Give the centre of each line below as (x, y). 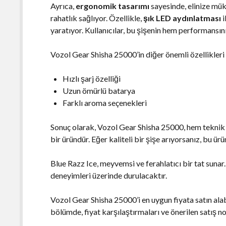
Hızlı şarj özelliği (92, 78)
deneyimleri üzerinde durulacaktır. (109, 175)
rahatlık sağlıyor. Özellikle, (97, 18)
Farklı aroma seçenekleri (105, 102)
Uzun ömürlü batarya (99, 90)
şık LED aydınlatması (182, 18)
